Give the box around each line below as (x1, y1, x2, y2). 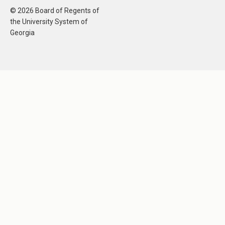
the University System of (10, 18, 88, 26)
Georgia (10, 29, 35, 37)
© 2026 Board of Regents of (10, 7, 99, 15)
